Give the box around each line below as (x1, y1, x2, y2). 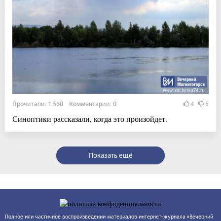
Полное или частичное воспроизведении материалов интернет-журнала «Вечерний (5, 213, 213, 220)
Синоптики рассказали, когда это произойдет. (12, 113, 167, 124)
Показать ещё (88, 150, 133, 159)
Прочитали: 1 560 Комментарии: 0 (12, 99, 116, 108)
